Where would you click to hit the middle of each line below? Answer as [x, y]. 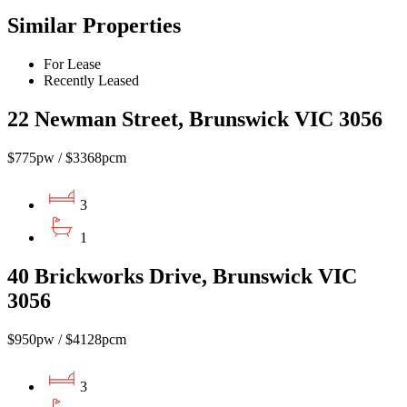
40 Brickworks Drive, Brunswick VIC [182, 276]
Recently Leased [91, 80]
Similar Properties [94, 26]
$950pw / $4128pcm [67, 339]
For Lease [72, 64]
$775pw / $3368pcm [67, 157]
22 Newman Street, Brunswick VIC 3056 [195, 119]
